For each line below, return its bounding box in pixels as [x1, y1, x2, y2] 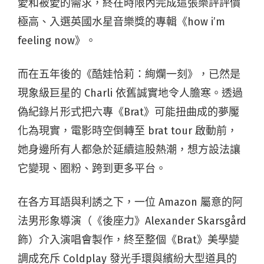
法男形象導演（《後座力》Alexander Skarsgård [18, 214, 246, 228]
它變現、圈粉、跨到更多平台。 [18, 162, 166, 176]
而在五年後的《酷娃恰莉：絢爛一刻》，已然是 [18, 68, 240, 81]
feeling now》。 [18, 34, 96, 48]
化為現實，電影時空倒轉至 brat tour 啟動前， [18, 124, 237, 138]
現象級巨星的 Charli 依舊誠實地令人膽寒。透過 [18, 87, 243, 100]
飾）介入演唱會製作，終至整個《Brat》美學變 [18, 233, 239, 247]
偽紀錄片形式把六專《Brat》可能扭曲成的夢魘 [18, 105, 239, 119]
